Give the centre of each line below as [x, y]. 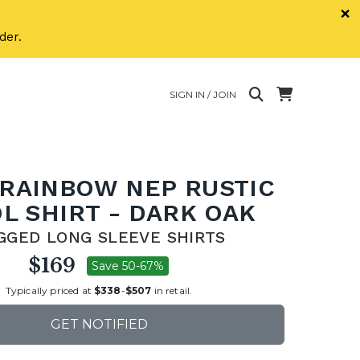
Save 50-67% [128, 266]
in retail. [172, 290]
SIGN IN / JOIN [203, 94]
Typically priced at [49, 290]
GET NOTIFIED [99, 324]
